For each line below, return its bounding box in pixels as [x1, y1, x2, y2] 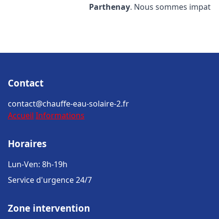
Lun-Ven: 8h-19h [8, 159, 67, 170]
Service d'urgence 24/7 [8, 175, 92, 185]
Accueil [8, 110, 34, 121]
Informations [36, 110, 85, 121]
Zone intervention [8, 202, 90, 214]
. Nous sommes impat [130, 1, 211, 12]
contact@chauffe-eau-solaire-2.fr [8, 98, 129, 109]
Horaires [8, 137, 46, 150]
